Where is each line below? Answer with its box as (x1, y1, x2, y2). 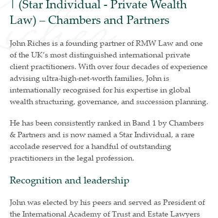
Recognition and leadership (10, 173, 129, 187)
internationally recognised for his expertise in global (10, 84, 191, 95)
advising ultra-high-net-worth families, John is (10, 73, 169, 84)
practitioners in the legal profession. (10, 152, 134, 163)
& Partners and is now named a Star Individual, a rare (10, 129, 195, 140)
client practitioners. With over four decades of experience (10, 61, 208, 72)
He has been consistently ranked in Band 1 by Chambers (10, 117, 204, 128)
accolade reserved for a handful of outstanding (10, 141, 171, 152)
